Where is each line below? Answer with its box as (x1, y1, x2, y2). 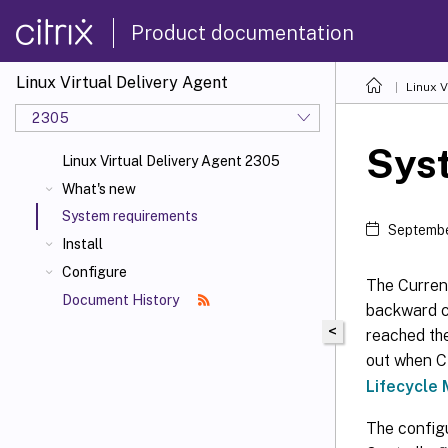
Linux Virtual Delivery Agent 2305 (62, 153, 280, 169)
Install (62, 236, 103, 252)
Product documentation (131, 20, 354, 45)
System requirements (62, 208, 198, 224)
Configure (62, 264, 127, 280)
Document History (62, 292, 182, 308)
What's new (62, 181, 136, 197)
